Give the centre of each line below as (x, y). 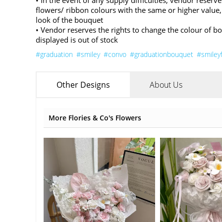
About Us (166, 85)
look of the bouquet (69, 20)
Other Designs (83, 85)
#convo (115, 54)
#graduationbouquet (162, 54)
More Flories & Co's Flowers (95, 118)
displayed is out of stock (77, 40)
